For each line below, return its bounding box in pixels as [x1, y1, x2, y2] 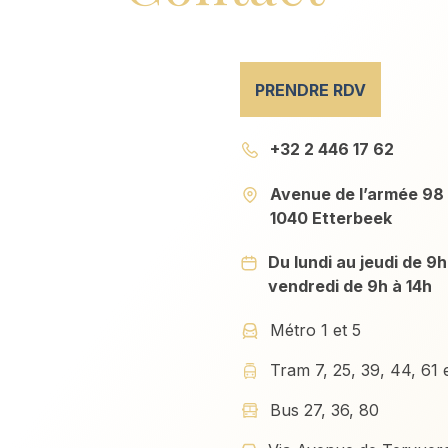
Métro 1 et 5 [270, 320, 371, 340]
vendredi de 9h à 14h [268, 276, 432, 296]
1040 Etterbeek [270, 208, 392, 228]
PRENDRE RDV [255, 79, 366, 100]
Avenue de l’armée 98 [270, 184, 444, 204]
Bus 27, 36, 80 [270, 400, 379, 420]
